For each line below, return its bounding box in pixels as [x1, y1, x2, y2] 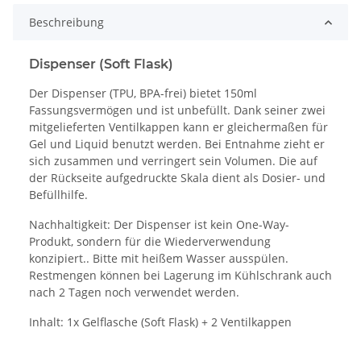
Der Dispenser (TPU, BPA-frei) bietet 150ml [29, 85, 257, 102]
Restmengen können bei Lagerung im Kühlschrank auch [29, 268, 332, 284]
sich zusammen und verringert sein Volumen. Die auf [29, 153, 317, 169]
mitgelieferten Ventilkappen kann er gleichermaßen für [29, 119, 328, 135]
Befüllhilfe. [29, 187, 88, 203]
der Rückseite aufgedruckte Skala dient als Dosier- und [29, 170, 326, 186]
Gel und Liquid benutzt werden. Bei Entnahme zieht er [29, 136, 325, 152]
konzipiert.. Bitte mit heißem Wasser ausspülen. [29, 251, 288, 267]
